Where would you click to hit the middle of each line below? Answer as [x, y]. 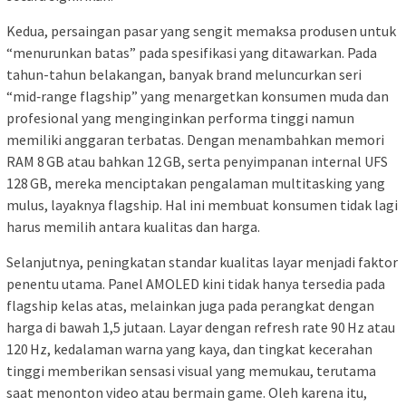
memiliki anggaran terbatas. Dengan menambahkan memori [195, 139]
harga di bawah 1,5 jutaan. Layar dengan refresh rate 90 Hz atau [201, 327]
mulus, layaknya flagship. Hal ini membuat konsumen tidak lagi [202, 204]
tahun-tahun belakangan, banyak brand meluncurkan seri [184, 74]
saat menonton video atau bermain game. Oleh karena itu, [187, 392]
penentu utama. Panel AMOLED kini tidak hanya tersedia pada [196, 283]
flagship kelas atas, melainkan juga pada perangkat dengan [190, 305]
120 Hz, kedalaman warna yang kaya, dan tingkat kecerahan [189, 348]
